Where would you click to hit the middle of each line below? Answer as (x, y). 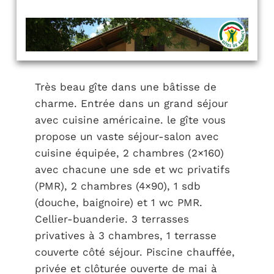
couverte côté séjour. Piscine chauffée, (135, 252)
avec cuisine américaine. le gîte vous (130, 120)
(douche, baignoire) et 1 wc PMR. (118, 202)
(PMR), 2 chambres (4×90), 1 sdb (117, 186)
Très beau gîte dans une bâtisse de (125, 87)
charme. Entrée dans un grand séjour (131, 103)
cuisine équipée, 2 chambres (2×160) (129, 153)
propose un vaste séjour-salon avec (127, 136)
